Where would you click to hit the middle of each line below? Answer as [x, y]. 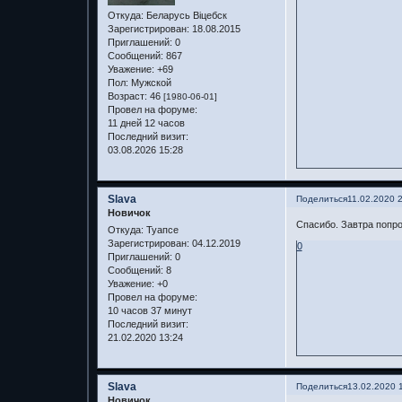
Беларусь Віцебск [185, 15]
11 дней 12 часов [146, 122]
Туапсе [161, 230]
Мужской [149, 82]
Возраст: [127, 96]
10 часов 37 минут [149, 311]
